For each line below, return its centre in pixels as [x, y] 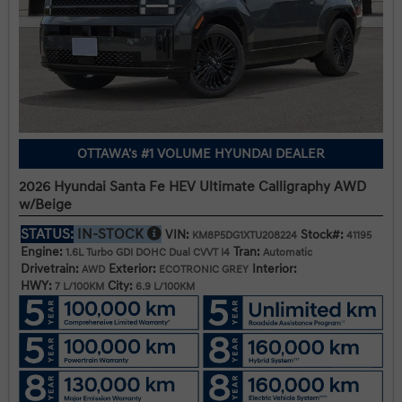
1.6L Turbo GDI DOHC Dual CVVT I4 [146, 253]
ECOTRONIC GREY [202, 270]
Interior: [275, 269]
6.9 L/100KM [164, 287]
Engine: [42, 252]
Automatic [286, 253]
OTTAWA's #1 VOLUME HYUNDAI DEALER [201, 154]
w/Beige [45, 205]
